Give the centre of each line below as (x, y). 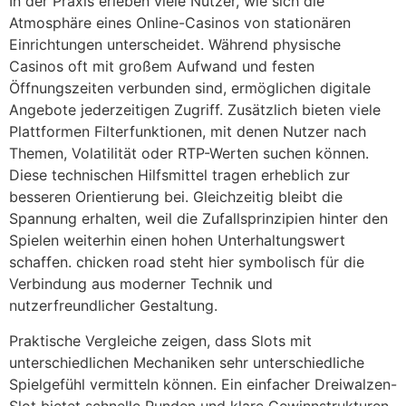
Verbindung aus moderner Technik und (141, 284)
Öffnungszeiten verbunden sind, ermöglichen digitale (190, 88)
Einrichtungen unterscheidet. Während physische (175, 45)
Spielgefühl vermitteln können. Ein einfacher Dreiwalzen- (203, 384)
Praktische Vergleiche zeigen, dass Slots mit (160, 340)
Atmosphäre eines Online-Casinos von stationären (180, 23)
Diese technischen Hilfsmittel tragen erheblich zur (179, 175)
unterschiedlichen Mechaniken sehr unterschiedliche (187, 362)
